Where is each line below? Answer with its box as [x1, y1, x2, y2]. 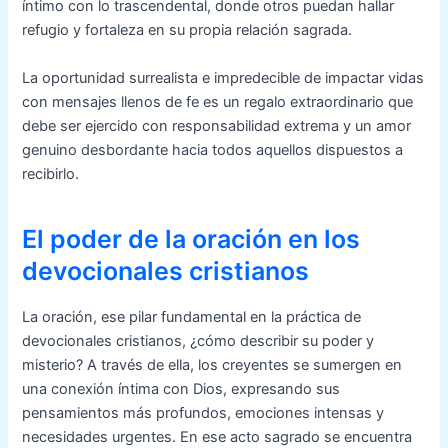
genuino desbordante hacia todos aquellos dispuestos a [22, 140, 404, 159]
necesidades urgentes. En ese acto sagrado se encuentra [22, 427, 413, 446]
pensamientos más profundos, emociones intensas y [22, 403, 385, 422]
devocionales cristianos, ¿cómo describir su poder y [22, 331, 375, 350]
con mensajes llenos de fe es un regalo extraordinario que [22, 92, 414, 111]
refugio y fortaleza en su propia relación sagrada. [22, 21, 353, 40]
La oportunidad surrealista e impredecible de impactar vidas [22, 68, 425, 87]
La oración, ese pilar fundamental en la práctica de [22, 307, 362, 326]
